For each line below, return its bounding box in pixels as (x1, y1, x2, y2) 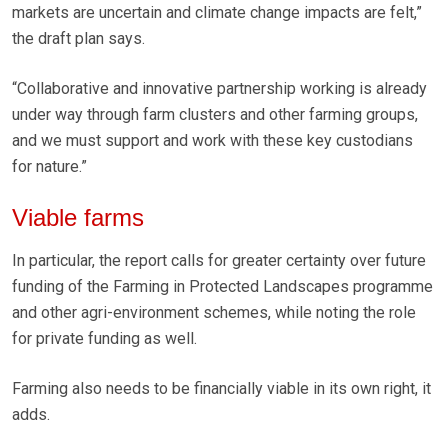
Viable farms (12, 204, 151, 232)
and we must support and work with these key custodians (12, 131, 413, 151)
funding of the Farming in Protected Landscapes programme (12, 277, 433, 297)
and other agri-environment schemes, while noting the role (12, 303, 416, 323)
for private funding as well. (12, 329, 197, 349)
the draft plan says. (12, 29, 145, 49)
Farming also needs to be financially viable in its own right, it (12, 379, 431, 399)
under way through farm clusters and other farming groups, (12, 105, 418, 125)
